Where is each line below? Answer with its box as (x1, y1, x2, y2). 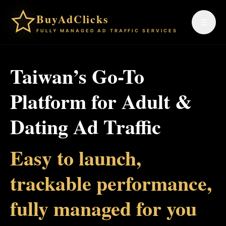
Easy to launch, (10, 143, 141, 173)
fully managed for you (10, 193, 197, 223)
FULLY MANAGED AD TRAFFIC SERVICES (36, 28, 178, 33)
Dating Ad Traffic (10, 111, 161, 141)
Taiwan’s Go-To (10, 61, 144, 91)
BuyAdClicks (36, 11, 109, 27)
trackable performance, (10, 168, 212, 198)
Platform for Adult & (10, 86, 192, 116)
